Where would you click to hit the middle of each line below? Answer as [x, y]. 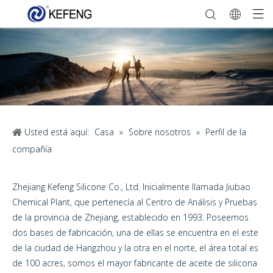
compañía [32, 149]
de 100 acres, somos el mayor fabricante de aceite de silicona [135, 263]
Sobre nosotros [160, 132]
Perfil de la [226, 132]
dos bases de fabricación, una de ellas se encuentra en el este [135, 233]
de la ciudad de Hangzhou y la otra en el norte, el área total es [135, 248]
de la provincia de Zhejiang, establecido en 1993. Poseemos [130, 218]
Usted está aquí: [57, 132]
